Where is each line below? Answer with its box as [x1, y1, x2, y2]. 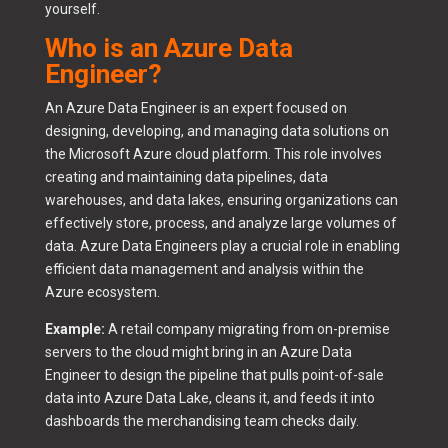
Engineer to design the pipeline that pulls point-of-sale [44, 367, 384, 384]
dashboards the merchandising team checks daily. [44, 413, 359, 430]
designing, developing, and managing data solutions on [44, 123, 389, 140]
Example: [44, 321, 105, 338]
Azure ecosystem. [44, 284, 160, 301]
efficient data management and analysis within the [44, 261, 364, 278]
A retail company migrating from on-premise [104, 321, 390, 338]
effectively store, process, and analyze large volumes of [44, 215, 397, 232]
